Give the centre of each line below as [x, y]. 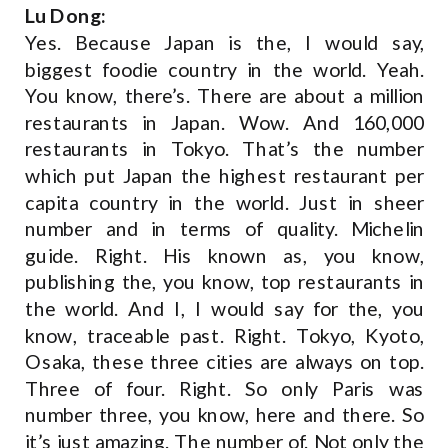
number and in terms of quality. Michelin [225, 228]
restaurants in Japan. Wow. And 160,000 [225, 122]
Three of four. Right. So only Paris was [225, 388]
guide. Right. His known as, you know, [225, 255]
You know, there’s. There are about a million [225, 95]
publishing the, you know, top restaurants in [225, 282]
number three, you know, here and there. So [225, 415]
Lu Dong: [66, 16]
